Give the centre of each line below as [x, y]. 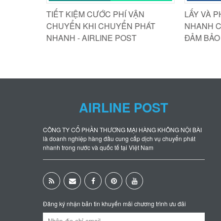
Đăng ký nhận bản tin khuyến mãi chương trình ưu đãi [114, 203]
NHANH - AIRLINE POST [88, 37]
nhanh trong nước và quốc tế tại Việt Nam [98, 147]
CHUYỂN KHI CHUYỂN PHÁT [97, 26]
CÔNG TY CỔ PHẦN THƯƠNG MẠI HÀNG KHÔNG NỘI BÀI [122, 129]
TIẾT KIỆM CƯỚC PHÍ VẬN [92, 14]
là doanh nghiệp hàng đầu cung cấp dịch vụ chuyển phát [119, 138]
